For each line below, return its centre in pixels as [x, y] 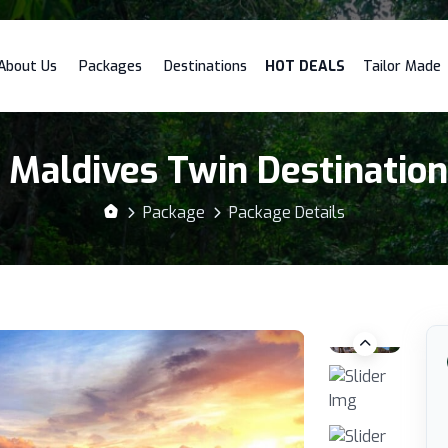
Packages [110, 66]
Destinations [205, 66]
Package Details [287, 212]
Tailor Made [402, 66]
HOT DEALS [305, 66]
